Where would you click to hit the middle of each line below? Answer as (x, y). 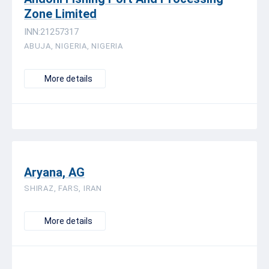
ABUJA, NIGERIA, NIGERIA (74, 46)
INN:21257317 (51, 32)
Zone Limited (60, 14)
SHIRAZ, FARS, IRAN (63, 188)
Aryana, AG (54, 172)
